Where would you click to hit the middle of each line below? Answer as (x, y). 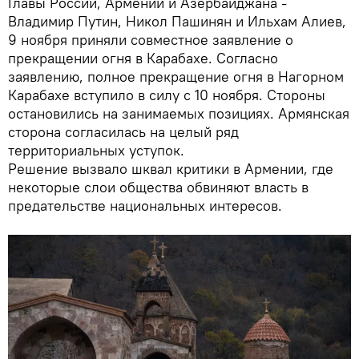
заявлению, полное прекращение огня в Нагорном (176, 77)
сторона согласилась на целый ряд (123, 132)
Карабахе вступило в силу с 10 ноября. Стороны (167, 95)
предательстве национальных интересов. (145, 206)
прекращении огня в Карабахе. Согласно (143, 58)
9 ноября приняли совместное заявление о (151, 40)
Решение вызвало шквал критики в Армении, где (171, 169)
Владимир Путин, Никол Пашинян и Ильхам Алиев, (177, 21)
